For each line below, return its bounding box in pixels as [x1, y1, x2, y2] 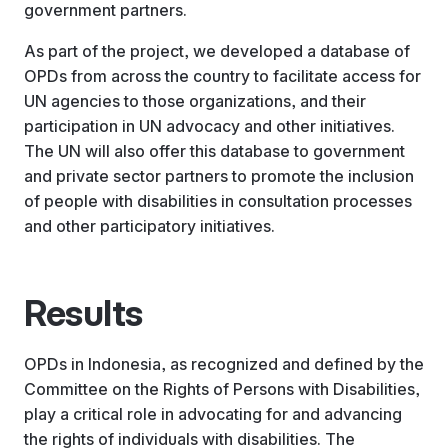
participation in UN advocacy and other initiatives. [24, 115, 395, 136]
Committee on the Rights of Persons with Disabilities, [24, 378, 420, 399]
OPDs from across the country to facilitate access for [24, 65, 421, 86]
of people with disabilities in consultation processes [24, 190, 412, 211]
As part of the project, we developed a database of [24, 40, 410, 61]
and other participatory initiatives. [24, 215, 275, 236]
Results [24, 290, 143, 335]
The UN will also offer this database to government [24, 140, 405, 161]
